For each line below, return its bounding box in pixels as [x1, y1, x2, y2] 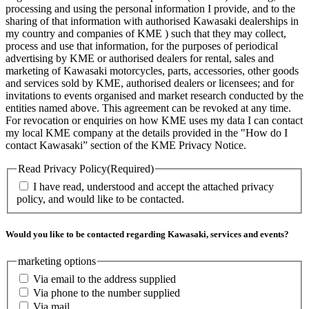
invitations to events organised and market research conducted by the [6, 90, 303, 102]
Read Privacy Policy [18, 163, 107, 175]
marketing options [18, 255, 96, 268]
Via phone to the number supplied [33, 286, 180, 299]
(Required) [107, 163, 154, 175]
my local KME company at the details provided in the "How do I [6, 127, 288, 139]
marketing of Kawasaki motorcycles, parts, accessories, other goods [6, 65, 299, 77]
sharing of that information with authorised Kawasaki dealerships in [6, 15, 299, 28]
